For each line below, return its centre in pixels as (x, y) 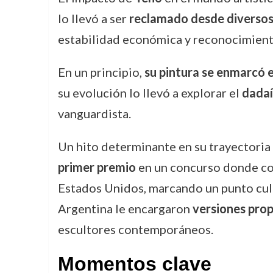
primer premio (97, 167)
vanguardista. (94, 113)
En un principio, (101, 72)
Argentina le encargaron (125, 208)
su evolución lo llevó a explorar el (150, 93)
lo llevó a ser (93, 18)
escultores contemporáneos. (135, 229)
